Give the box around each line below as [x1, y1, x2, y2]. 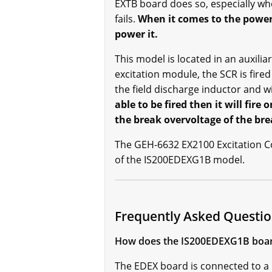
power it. [115, 27, 158, 41]
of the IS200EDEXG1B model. [115, 153, 245, 167]
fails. [115, 12, 138, 26]
